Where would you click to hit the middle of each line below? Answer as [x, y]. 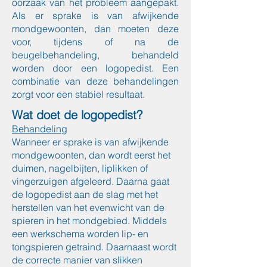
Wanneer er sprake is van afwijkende [90, 142]
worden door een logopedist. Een [95, 68]
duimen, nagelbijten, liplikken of [80, 168]
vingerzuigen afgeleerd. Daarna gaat [91, 181]
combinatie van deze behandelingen [95, 81]
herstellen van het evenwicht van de [88, 207]
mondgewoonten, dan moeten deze [95, 29]
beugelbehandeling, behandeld [95, 55]
